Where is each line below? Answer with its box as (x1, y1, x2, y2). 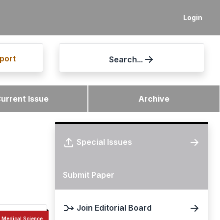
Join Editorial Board (77, 203, 152, 213)
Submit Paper (63, 170, 114, 180)
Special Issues (77, 137, 132, 147)
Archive (138, 94, 170, 104)
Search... (109, 54, 143, 64)
